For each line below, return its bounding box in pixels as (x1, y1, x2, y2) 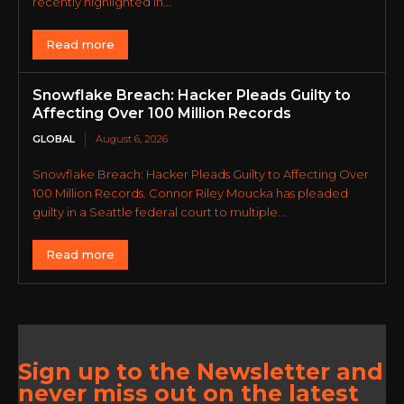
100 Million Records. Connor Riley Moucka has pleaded (32, 186, 348, 200)
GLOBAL (32, 133, 75, 145)
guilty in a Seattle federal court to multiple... (32, 205, 286, 219)
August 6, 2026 (96, 133, 168, 145)
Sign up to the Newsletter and (18, 358, 383, 385)
